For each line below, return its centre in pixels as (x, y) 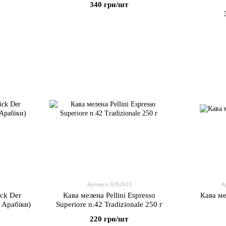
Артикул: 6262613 (109, 184)
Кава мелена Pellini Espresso (109, 195)
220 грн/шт (109, 219)
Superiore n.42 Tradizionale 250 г (109, 204)
